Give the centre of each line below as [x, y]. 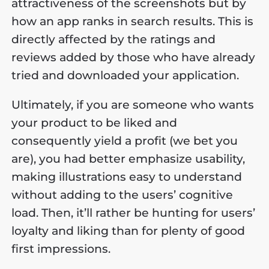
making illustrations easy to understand [127, 177]
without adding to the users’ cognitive [122, 195]
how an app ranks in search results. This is [133, 21]
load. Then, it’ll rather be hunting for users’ [134, 213]
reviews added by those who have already [134, 57]
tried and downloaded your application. [125, 75]
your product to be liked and [95, 122]
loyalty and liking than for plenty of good [128, 231]
